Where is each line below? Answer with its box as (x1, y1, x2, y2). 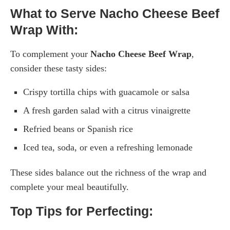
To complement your (10, 48, 90, 59)
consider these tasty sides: (10, 63, 107, 73)
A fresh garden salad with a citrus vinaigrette (23, 105, 190, 116)
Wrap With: (10, 22, 78, 37)
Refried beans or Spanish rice (23, 123, 133, 134)
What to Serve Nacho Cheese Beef (10, 6, 219, 21)
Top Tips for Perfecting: (10, 203, 153, 218)
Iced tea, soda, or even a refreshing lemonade (23, 142, 193, 152)
